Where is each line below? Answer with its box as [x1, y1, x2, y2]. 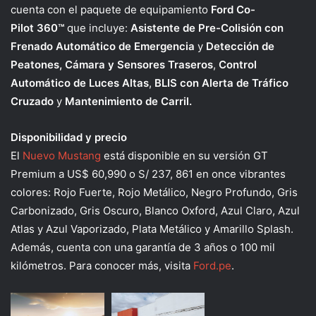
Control [219, 57, 257, 71]
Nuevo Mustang [23, 148, 101, 162]
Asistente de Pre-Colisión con [130, 20, 284, 35]
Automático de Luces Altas [11, 75, 149, 90]
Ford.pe [193, 258, 231, 272]
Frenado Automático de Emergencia [11, 39, 195, 53]
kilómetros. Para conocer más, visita [11, 258, 193, 272]
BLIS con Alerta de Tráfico [154, 75, 288, 90]
